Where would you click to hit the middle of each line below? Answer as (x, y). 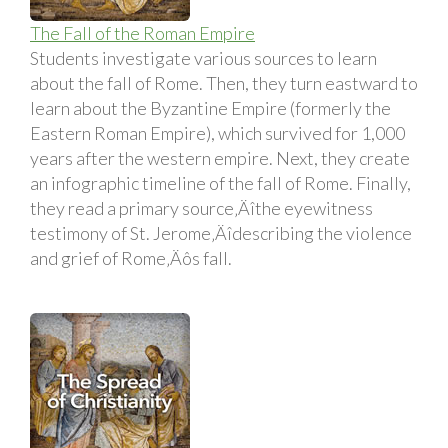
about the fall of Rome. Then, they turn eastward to (224, 82)
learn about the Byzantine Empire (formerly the (210, 107)
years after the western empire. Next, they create (220, 157)
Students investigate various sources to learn (203, 57)
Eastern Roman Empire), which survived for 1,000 (217, 132)
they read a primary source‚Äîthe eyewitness (201, 207)
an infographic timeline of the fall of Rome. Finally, (220, 182)
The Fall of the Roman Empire (142, 32)
